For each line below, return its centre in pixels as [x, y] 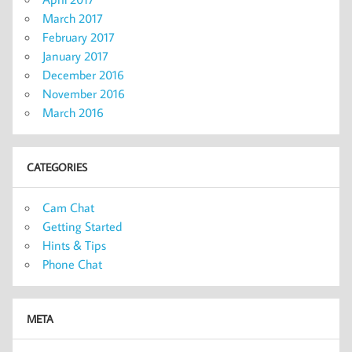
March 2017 [73, 18]
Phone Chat [72, 264]
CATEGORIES [57, 167]
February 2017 [79, 37]
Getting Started [82, 226]
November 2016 [84, 93]
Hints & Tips [74, 245]
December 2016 [83, 74]
